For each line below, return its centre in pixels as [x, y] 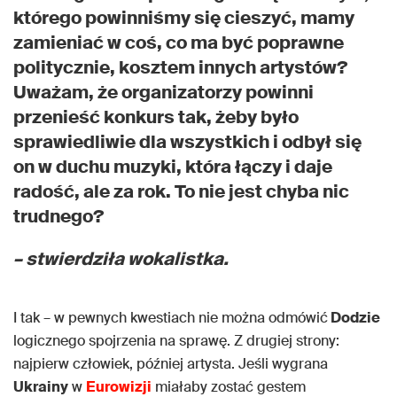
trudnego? [60, 217]
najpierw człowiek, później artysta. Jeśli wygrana [171, 364]
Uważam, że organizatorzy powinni [163, 93]
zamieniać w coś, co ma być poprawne [179, 43]
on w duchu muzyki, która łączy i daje [173, 167]
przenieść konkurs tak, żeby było [156, 117]
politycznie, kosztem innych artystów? [180, 68]
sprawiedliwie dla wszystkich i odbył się [187, 142]
